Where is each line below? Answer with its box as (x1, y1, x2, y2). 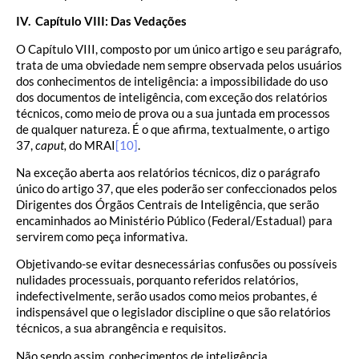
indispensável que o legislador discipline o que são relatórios (16, 305, 331, 320)
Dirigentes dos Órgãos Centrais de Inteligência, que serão (16, 197, 319, 212)
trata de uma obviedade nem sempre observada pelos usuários (16, 57, 342, 72)
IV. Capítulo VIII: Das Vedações (16, 14, 187, 29)
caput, (35, 137, 67, 152)
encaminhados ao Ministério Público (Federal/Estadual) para (16, 213, 333, 228)
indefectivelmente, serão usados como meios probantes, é (16, 288, 317, 304)
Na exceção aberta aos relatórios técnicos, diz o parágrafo (16, 165, 320, 180)
